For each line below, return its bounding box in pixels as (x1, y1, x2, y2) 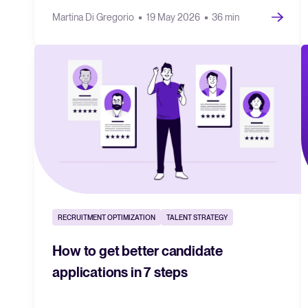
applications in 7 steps (52, 263, 188, 280)
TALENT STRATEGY (166, 212, 228, 221)
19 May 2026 (146, 11, 202, 23)
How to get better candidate (52, 242, 223, 259)
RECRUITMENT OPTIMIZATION (58, 212, 156, 221)
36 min (212, 11, 240, 23)
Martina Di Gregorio (52, 11, 137, 23)
